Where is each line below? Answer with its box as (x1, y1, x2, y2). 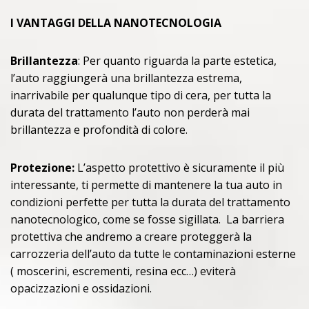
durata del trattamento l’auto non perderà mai (10, 105, 250, 121)
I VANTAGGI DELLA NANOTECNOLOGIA (10, 15, 221, 31)
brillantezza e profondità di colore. (10, 122, 188, 138)
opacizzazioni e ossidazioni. (10, 281, 152, 297)
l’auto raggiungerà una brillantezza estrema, (10, 70, 242, 86)
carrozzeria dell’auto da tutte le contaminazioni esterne (10, 246, 296, 262)
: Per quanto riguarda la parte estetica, (78, 53, 277, 69)
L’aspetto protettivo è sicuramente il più (77, 160, 284, 176)
